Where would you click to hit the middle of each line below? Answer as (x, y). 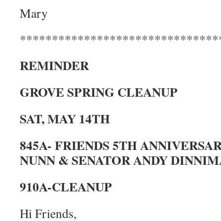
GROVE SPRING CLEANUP (99, 92)
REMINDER (54, 65)
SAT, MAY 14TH (65, 118)
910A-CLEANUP (66, 186)
